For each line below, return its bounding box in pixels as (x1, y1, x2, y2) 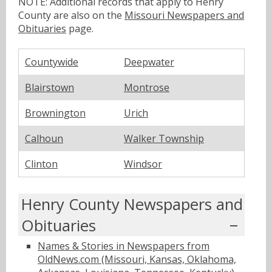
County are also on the (18, 8, 124, 22)
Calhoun (25, 131, 63, 145)
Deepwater (124, 55, 174, 69)
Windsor (124, 157, 162, 171)
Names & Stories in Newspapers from (38, 239, 209, 253)
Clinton (25, 157, 58, 171)
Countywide (25, 55, 78, 69)
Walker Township (124, 131, 204, 145)
